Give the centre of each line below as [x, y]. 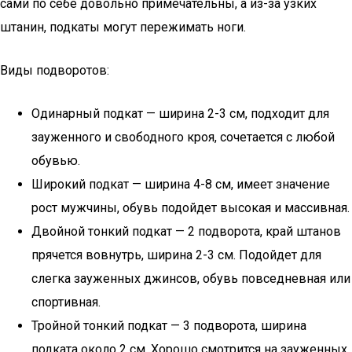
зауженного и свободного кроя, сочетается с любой [183, 137]
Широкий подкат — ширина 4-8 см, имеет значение [181, 184]
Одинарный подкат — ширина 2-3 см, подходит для [180, 114]
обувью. [56, 161]
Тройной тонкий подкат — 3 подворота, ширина [169, 326]
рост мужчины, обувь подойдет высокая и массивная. [191, 208]
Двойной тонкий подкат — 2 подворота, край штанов [186, 231]
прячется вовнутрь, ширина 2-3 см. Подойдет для [176, 255]
